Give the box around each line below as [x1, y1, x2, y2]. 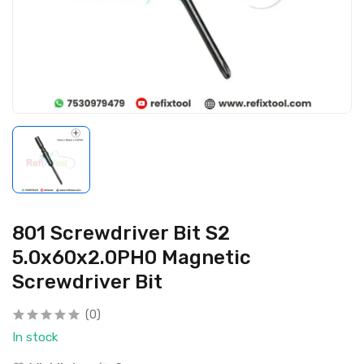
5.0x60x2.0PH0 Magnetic [12, 245, 251, 269]
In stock [12, 329, 58, 344]
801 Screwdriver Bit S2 [12, 221, 230, 245]
